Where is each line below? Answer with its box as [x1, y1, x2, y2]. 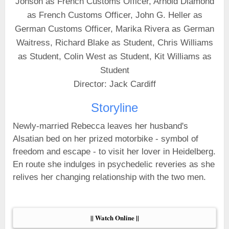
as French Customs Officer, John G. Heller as [27, 10, 202, 20]
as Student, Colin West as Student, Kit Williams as [17, 52, 212, 61]
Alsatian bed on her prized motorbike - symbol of [13, 134, 198, 144]
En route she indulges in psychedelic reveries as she [13, 159, 215, 169]
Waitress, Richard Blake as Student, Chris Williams [16, 38, 213, 48]
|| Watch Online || [90, 213, 139, 222]
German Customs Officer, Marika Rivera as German [15, 24, 214, 34]
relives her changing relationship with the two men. [13, 172, 206, 182]
